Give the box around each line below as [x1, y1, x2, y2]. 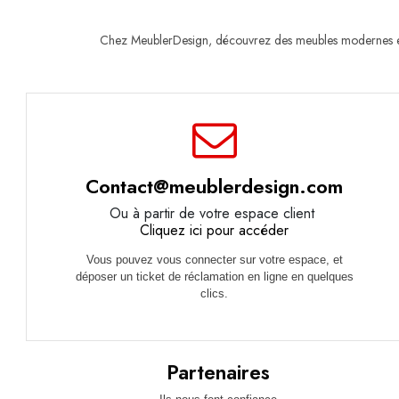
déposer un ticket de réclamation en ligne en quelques [75, 269, 354, 283]
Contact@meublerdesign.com [85, 171, 344, 200]
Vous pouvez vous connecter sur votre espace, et [85, 252, 343, 266]
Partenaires [166, 357, 270, 388]
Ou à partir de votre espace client [110, 202, 320, 224]
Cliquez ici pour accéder [140, 219, 289, 240]
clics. [200, 286, 229, 300]
